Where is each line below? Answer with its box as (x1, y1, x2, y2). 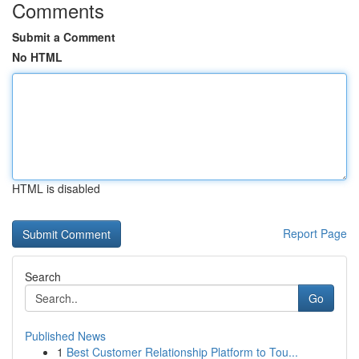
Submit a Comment (12, 29, 115, 45)
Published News (25, 328, 106, 344)
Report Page (283, 225, 347, 241)
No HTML (12, 49, 63, 65)
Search (25, 268, 61, 284)
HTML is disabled (12, 180, 100, 196)
